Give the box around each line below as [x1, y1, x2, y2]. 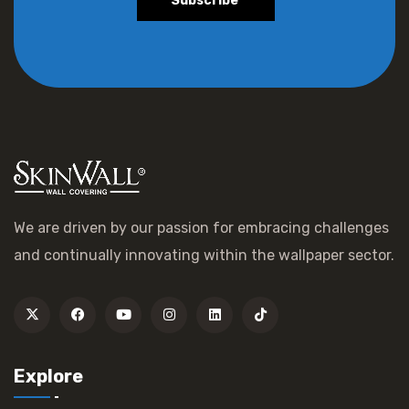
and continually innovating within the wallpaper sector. [14, 246, 394, 264]
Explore [14, 364, 83, 387]
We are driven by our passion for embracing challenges [14, 218, 389, 236]
